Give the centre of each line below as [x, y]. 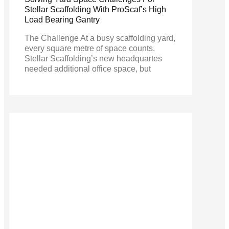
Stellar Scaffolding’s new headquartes [93, 59]
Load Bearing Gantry [62, 20]
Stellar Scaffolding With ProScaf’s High [95, 10]
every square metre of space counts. [90, 49]
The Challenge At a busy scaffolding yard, [100, 38]
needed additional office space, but [88, 69]
